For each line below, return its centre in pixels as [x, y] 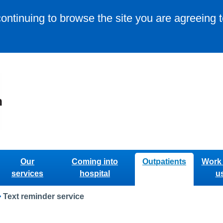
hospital [95, 174]
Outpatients [164, 162]
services [27, 174]
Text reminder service [44, 197]
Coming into [95, 162]
